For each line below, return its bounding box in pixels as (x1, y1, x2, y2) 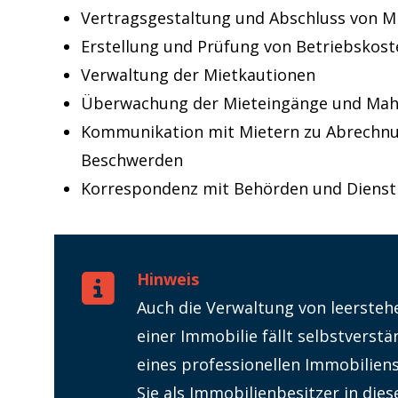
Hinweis (136, 267, 199, 290)
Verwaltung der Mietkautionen (80, 63, 315, 85)
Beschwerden (80, 148, 183, 171)
